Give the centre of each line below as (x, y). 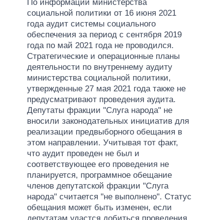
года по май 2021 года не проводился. (100, 45)
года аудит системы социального (91, 24)
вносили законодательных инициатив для (108, 121)
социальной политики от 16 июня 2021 (102, 13)
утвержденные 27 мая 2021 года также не (106, 88)
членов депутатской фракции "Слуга (98, 186)
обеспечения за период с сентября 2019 (104, 34)
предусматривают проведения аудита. (101, 99)
